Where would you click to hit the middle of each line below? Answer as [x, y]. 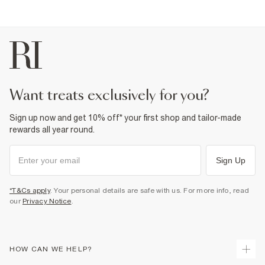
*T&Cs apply [30, 190]
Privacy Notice [47, 201]
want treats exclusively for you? [116, 96]
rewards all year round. [52, 130]
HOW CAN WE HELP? [51, 249]
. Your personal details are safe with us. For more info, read [149, 190]
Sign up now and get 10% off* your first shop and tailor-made [125, 118]
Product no [40, 28]
